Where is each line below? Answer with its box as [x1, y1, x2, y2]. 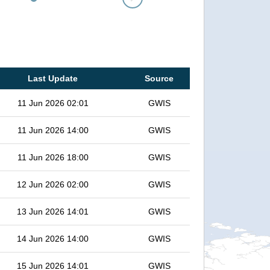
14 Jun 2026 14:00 [17, 234, 89, 243]
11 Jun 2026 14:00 [17, 125, 89, 135]
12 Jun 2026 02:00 [17, 180, 89, 189]
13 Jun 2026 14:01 [17, 207, 89, 216]
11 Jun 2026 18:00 [17, 152, 89, 162]
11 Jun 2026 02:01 [17, 98, 89, 108]
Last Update [28, 74, 78, 83]
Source [145, 74, 174, 83]
